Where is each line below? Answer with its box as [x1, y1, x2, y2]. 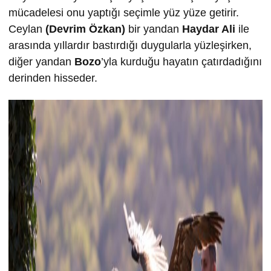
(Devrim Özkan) [45, 22, 125, 35]
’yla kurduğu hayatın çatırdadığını [101, 55, 262, 68]
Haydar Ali [182, 22, 235, 35]
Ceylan [8, 22, 45, 35]
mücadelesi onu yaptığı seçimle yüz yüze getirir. [8, 6, 239, 19]
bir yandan [125, 22, 182, 35]
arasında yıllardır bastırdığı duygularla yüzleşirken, [8, 39, 252, 51]
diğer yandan [8, 55, 71, 68]
